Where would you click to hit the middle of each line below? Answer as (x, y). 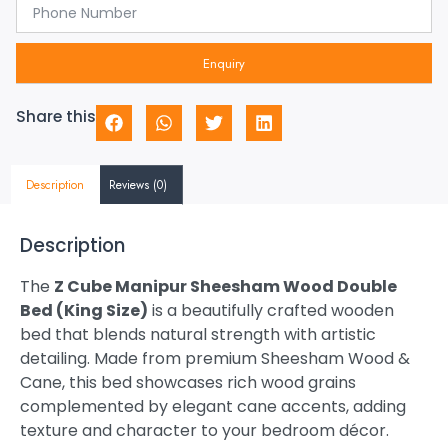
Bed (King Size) (84, 311)
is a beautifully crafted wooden (271, 311)
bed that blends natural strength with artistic (198, 335)
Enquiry (224, 63)
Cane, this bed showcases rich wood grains (188, 383)
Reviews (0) (138, 184)
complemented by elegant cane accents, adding (213, 407)
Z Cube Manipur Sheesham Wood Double (225, 287)
